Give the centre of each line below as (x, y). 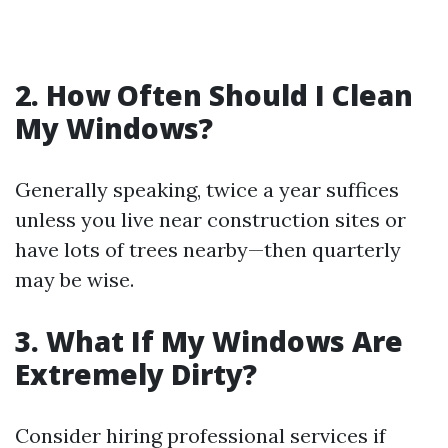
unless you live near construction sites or (210, 219)
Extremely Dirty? (136, 374)
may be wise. (74, 279)
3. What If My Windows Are (209, 341)
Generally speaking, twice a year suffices (207, 189)
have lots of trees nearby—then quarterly (208, 249)
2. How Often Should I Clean (214, 95)
